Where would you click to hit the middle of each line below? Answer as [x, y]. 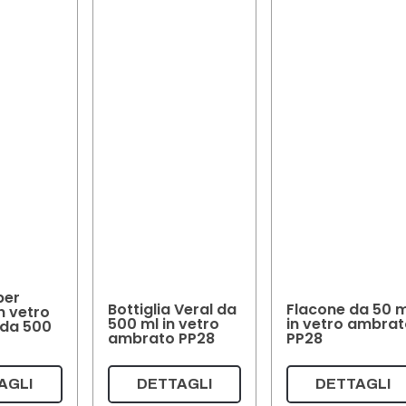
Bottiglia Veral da [172, 309]
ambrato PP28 [161, 338]
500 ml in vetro [163, 324]
